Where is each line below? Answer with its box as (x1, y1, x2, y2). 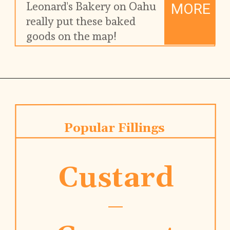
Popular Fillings (64, 120, 165, 136)
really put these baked (26, 14, 136, 28)
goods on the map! (26, 29, 117, 43)
